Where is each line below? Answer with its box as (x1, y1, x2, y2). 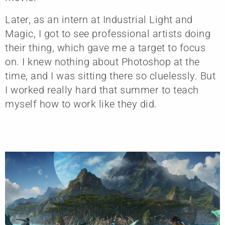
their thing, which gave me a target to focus (5, 41, 205, 54)
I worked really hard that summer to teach (5, 83, 199, 96)
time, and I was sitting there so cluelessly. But (5, 69, 215, 82)
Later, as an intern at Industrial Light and (5, 13, 193, 26)
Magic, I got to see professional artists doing (5, 27, 210, 40)
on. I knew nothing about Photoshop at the (5, 55, 200, 68)
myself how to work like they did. (5, 97, 157, 110)
